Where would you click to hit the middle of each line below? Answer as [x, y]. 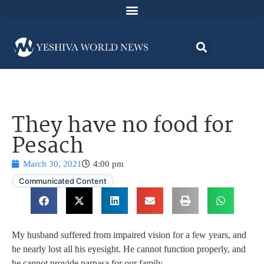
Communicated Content [63, 181]
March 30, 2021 [52, 164]
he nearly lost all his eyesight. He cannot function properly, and [129, 249]
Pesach [48, 147]
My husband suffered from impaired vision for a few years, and [129, 235]
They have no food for [123, 127]
